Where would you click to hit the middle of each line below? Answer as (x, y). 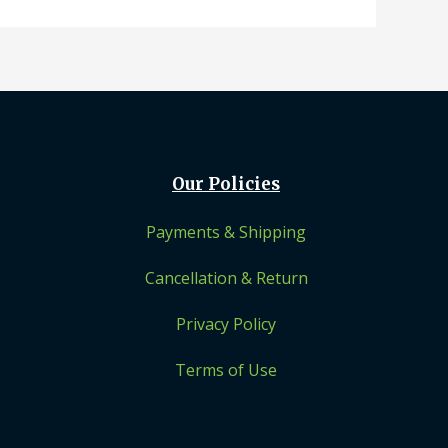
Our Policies (226, 183)
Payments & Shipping (226, 231)
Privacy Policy (226, 323)
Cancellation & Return (226, 277)
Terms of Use (226, 369)
